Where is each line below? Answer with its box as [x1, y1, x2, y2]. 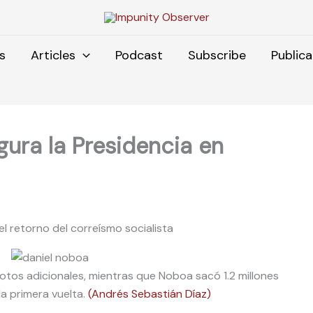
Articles [31, 46, 76, 64]
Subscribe [187, 46, 246, 64]
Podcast [115, 46, 163, 64]
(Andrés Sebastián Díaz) [88, 286, 211, 301]
